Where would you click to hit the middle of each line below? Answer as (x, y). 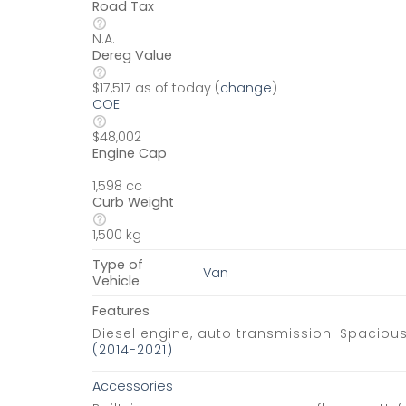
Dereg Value (132, 55)
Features (121, 310)
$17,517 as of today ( (156, 87)
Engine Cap (130, 153)
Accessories (133, 386)
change (246, 87)
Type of (118, 264)
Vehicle (116, 280)
